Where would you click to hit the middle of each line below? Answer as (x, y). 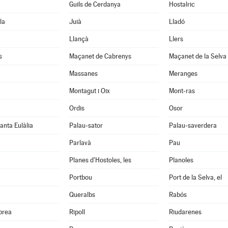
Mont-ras (182, 91)
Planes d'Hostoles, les (100, 160)
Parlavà (80, 143)
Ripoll (77, 212)
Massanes (83, 74)
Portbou (80, 177)
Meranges (183, 74)
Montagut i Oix (89, 91)
